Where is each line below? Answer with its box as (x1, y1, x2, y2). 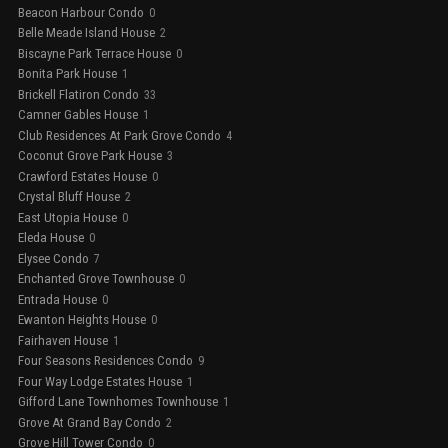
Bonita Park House (18, 66, 117, 82)
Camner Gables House (18, 107, 138, 123)
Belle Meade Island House (18, 25, 155, 41)
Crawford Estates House (18, 168, 147, 184)
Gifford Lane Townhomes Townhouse (18, 394, 218, 410)
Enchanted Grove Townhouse (18, 271, 174, 287)
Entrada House (18, 291, 97, 307)
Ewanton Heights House (18, 312, 146, 328)
